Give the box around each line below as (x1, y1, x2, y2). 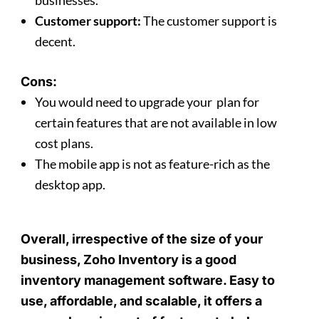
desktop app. (35, 177, 106, 193)
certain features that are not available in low (35, 115, 278, 131)
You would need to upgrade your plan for (35, 94, 260, 110)
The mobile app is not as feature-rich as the (35, 156, 271, 172)
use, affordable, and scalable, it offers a (21, 293, 263, 309)
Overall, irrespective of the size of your (21, 231, 263, 247)
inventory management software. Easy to (21, 273, 276, 288)
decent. (35, 33, 76, 50)
